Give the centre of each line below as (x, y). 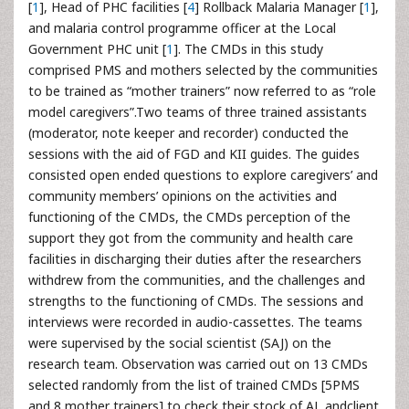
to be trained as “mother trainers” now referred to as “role (202, 91)
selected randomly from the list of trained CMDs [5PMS (194, 385)
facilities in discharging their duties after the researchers (195, 259)
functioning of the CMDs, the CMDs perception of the (189, 217)
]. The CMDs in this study (248, 49)
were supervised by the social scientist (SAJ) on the (180, 343)
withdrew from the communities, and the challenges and (197, 280)
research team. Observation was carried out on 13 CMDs (198, 364)
